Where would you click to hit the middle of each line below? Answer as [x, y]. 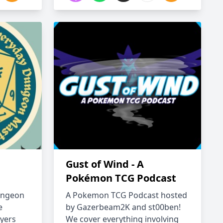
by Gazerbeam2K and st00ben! [123, 207]
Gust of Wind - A [105, 164]
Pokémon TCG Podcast [121, 178]
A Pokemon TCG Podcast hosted [126, 195]
